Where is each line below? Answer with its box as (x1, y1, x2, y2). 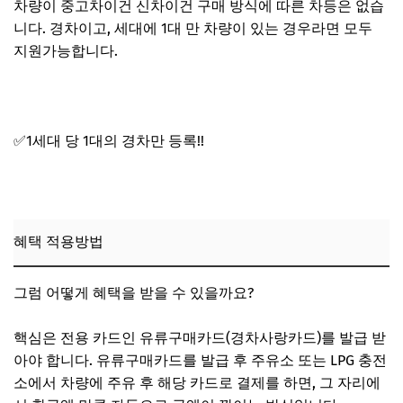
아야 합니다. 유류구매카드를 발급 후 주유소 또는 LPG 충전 (13, 351, 387, 369)
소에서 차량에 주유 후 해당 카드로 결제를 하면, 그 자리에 (13, 373, 381, 391)
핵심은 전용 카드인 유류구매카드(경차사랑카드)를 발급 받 (13, 328, 386, 346)
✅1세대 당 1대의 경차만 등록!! (13, 131, 204, 149)
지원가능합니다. (13, 41, 121, 59)
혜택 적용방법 (13, 232, 103, 250)
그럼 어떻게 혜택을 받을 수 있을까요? (13, 283, 257, 301)
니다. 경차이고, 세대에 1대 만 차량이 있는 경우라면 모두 (13, 19, 372, 37)
